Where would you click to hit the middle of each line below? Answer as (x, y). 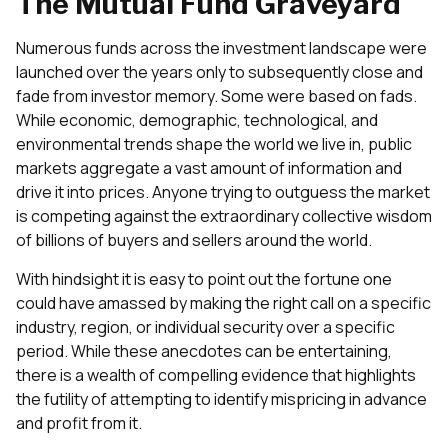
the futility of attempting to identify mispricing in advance (221, 398)
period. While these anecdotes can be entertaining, (204, 350)
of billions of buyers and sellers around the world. (194, 240)
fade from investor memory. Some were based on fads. (216, 96)
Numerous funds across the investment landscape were (221, 48)
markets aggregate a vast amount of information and (209, 168)
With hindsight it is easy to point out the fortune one (204, 278)
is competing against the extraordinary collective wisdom (224, 216)
